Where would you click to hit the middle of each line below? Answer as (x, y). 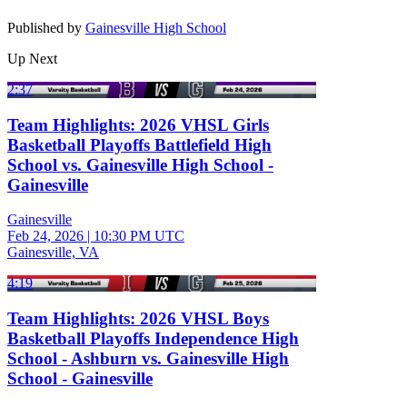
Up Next (32, 58)
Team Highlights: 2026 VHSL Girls (138, 124)
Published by (46, 27)
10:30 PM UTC (139, 236)
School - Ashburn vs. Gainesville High (148, 358)
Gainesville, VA (53, 253)
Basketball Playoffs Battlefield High (139, 144)
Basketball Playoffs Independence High (153, 338)
